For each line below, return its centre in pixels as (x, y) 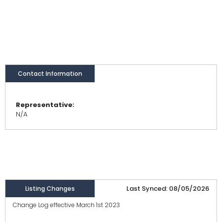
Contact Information (50, 74)
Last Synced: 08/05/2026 (168, 189)
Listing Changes (50, 189)
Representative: (45, 105)
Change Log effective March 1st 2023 (66, 205)
